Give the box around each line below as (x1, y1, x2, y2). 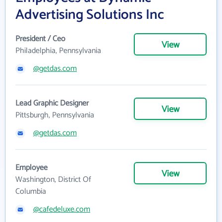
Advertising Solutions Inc (15, 3, 164, 26)
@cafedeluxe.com (33, 203, 90, 216)
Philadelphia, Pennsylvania (15, 44, 101, 57)
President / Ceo (15, 32, 65, 46)
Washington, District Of (15, 173, 91, 186)
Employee (15, 161, 48, 174)
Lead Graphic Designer (15, 97, 89, 110)
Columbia (15, 185, 46, 198)
